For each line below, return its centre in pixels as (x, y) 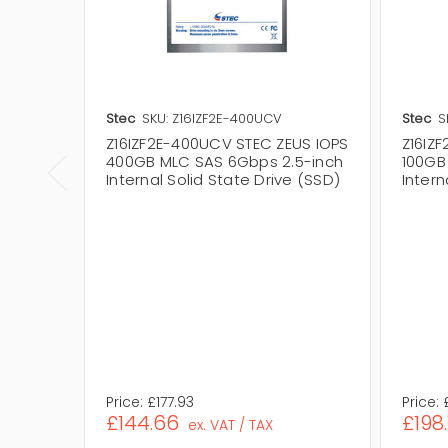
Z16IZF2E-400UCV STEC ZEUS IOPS (227, 143)
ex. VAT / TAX (230, 424)
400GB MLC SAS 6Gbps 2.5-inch (224, 161)
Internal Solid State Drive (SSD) (223, 179)
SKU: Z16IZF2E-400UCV (212, 118)
